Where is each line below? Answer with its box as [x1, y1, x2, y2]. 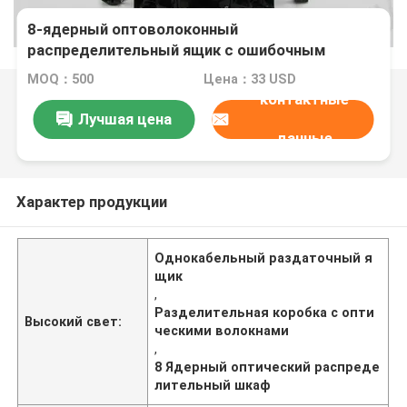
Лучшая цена [77, 109, 172, 128]
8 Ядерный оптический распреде [154, 359, 381, 374]
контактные [259, 90, 349, 109]
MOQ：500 [27, 72, 94, 87]
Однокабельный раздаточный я [154, 250, 373, 265]
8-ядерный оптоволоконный [27, 20, 239, 39]
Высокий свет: [25, 313, 123, 329]
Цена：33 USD [203, 72, 296, 87]
